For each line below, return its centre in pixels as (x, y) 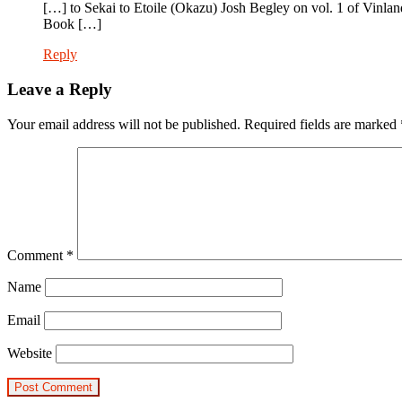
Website (30, 353)
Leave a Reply (60, 89)
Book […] (72, 24)
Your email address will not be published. (124, 124)
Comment (37, 255)
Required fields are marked (322, 124)
